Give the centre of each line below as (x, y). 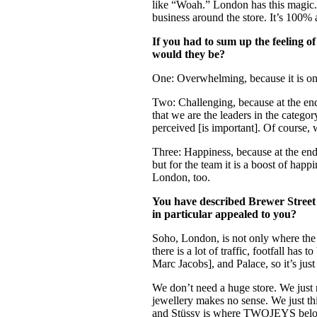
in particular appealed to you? (225, 214)
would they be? (190, 54)
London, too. (183, 178)
